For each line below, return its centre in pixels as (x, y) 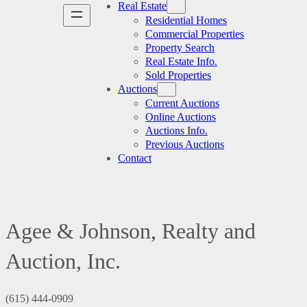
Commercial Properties (195, 34)
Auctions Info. (176, 131)
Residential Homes (186, 20)
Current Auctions (182, 103)
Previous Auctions (185, 144)
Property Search (180, 48)
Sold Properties (178, 75)
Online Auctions (181, 117)
